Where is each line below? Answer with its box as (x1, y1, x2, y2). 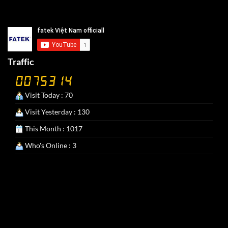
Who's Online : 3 (23, 140, 76, 150)
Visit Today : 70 (23, 90, 73, 99)
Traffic (8, 55, 34, 67)
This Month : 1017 (23, 124, 82, 133)
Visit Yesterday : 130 (23, 107, 90, 116)
